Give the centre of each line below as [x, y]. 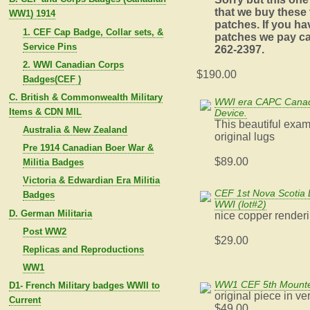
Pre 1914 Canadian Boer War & [88, 148]
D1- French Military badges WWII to [84, 286]
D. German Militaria [50, 213]
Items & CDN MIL [45, 111]
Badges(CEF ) [52, 79]
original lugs [244, 137]
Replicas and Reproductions [83, 249]
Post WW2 [44, 231]
